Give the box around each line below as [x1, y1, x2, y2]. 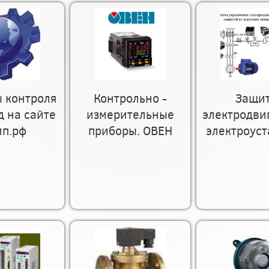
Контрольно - [94, 89, 167, 106]
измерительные [86, 106, 174, 122]
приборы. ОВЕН [88, 122, 172, 138]
